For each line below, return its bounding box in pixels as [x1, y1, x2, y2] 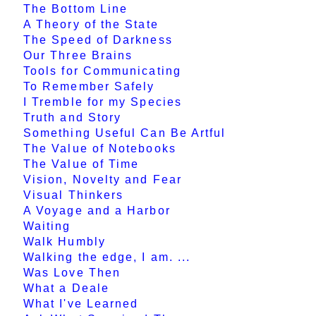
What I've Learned [23, 298, 139, 310]
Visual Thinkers [23, 189, 124, 202]
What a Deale [23, 282, 109, 295]
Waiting [23, 220, 71, 233]
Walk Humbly [23, 236, 106, 248]
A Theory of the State [23, 18, 159, 31]
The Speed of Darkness [23, 34, 173, 47]
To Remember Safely [23, 80, 155, 93]
